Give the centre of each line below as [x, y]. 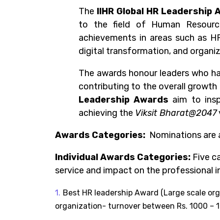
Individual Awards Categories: [123, 157]
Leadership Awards [124, 100]
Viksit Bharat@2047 [176, 113]
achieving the [107, 113]
